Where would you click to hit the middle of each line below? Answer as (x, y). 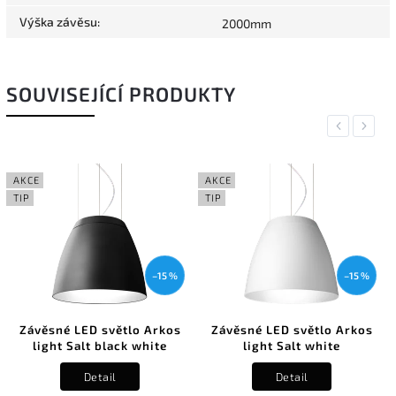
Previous (356, 126)
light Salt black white (100, 346)
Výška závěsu (58, 21)
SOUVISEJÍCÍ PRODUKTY (121, 94)
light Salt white (292, 346)
